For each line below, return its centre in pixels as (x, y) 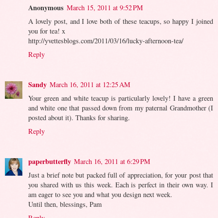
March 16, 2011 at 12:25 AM (90, 84)
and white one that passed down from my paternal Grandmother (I (121, 108)
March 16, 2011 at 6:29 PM (112, 161)
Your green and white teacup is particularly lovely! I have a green (121, 98)
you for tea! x (47, 31)
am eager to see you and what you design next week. (100, 194)
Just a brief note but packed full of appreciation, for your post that (121, 175)
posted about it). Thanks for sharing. (79, 117)
